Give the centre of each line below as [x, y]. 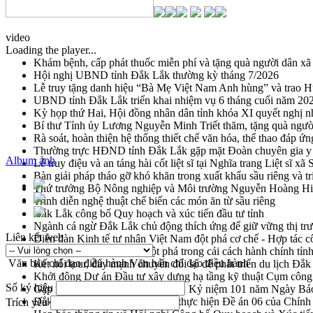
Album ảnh [30, 160]
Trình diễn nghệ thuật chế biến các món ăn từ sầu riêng [154, 201]
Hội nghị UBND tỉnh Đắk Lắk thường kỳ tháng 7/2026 [156, 75]
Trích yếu [27, 302]
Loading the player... [51, 50]
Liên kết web [35, 237]
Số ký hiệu [29, 287]
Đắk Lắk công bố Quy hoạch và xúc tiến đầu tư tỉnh [149, 213]
